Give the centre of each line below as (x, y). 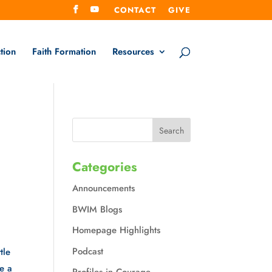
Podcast (88, 251)
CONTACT (135, 10)
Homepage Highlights (117, 230)
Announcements (104, 188)
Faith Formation (64, 52)
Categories (105, 167)
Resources (133, 52)
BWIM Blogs (97, 209)
